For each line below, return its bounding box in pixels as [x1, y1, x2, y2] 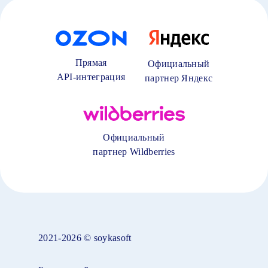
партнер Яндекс [144, 72, 213, 83]
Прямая [75, 57, 107, 68]
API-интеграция [56, 72, 126, 83]
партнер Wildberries [93, 147, 175, 157]
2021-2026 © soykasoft [38, 233, 132, 243]
